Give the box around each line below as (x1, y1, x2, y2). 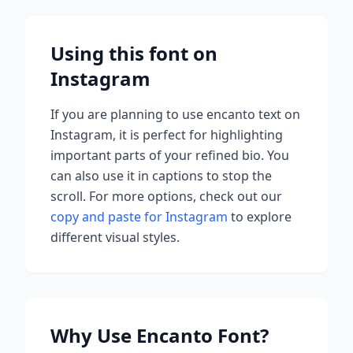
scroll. (50, 188, 86, 205)
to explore (228, 208, 292, 225)
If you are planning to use (50, 106, 206, 123)
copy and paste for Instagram (50, 208, 228, 225)
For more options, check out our (89, 188, 282, 205)
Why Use (50, 322, 136, 348)
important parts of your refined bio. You (50, 147, 289, 164)
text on (255, 106, 300, 123)
